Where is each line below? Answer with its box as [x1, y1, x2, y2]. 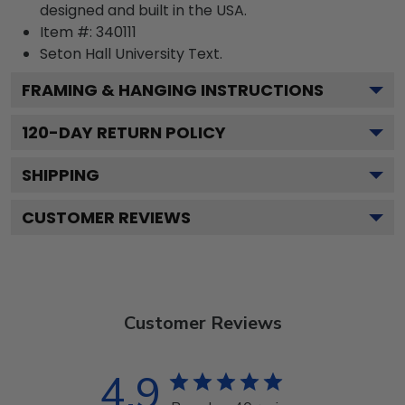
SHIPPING [22, 163, 99, 186]
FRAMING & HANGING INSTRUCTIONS [22, 78, 324, 101]
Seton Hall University [40, 42, 184, 64]
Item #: [40, 21, 96, 42]
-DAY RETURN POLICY [49, 120, 226, 144]
